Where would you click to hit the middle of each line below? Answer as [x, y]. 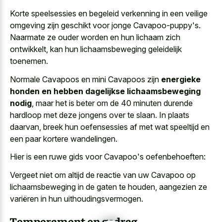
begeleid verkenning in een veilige [148, 14]
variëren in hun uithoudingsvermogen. [77, 198]
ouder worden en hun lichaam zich [119, 37]
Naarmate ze [34, 37]
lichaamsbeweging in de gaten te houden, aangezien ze [109, 187]
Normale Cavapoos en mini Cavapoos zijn [85, 79]
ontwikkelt [28, 49]
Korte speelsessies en [50, 14]
